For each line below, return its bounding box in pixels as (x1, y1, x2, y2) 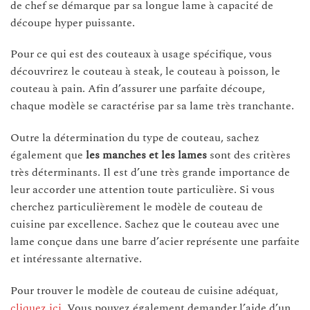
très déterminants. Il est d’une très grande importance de (10, 164, 290, 181)
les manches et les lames (86, 147, 210, 164)
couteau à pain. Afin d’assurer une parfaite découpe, (10, 80, 265, 98)
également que (10, 147, 86, 164)
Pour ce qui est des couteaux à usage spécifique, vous (10, 46, 272, 63)
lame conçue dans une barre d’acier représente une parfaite (10, 233, 300, 250)
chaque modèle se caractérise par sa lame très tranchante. (10, 98, 294, 115)
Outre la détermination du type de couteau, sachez (10, 129, 259, 147)
